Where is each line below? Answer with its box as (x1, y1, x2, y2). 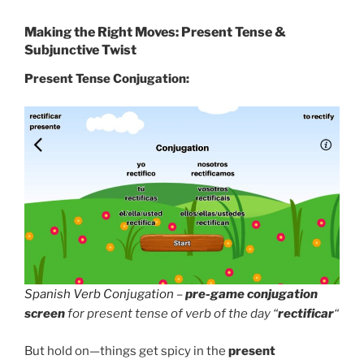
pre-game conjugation (185, 286, 318, 301)
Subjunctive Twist (24, 41, 136, 58)
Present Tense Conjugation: (24, 71, 189, 86)
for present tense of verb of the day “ (65, 305, 278, 321)
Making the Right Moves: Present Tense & (24, 24, 286, 40)
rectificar (278, 305, 334, 321)
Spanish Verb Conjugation (24, 286, 174, 301)
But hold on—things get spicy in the (24, 344, 228, 359)
